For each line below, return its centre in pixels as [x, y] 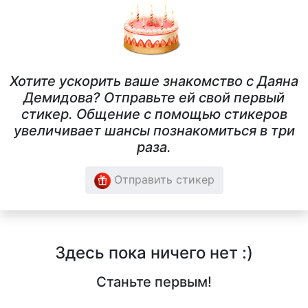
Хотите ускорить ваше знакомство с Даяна [154, 81]
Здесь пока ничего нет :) [154, 253]
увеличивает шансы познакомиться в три [154, 131]
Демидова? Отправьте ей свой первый [154, 98]
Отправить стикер [162, 180]
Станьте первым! [154, 282]
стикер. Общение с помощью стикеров [154, 114]
